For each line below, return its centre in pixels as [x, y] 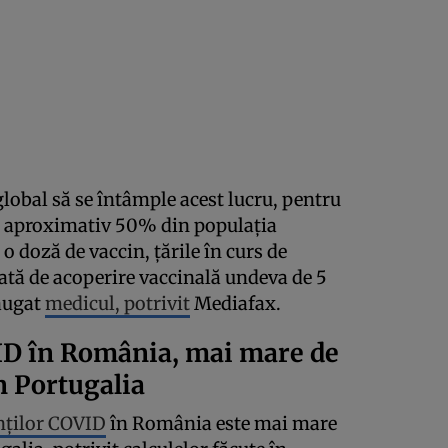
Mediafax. [235, 304]
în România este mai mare [221, 424]
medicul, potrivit [117, 304]
